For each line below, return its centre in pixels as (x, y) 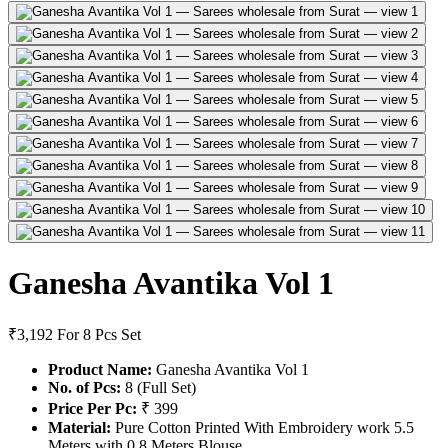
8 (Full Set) (158, 388)
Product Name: (100, 370)
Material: (79, 428)
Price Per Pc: (92, 409)
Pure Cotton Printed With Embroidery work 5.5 (262, 428)
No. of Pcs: (84, 388)
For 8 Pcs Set (99, 335)
